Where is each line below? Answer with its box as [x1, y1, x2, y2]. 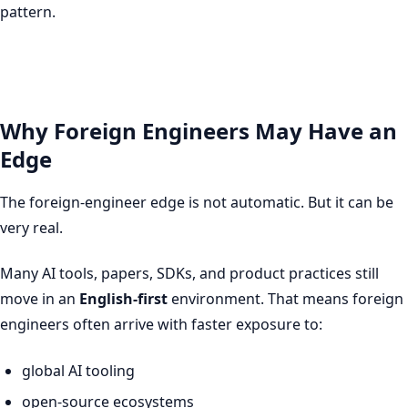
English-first [79, 289, 168, 310]
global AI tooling [22, 360, 135, 381]
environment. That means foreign [168, 289, 403, 310]
